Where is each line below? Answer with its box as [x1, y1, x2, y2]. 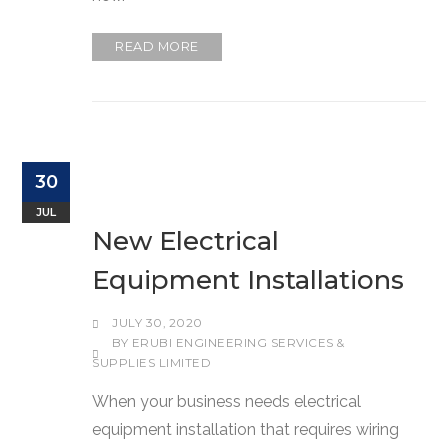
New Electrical [92, 224, 280, 257]
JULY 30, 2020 [112, 315, 203, 330]
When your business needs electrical [92, 391, 362, 411]
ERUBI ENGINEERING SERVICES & [131, 335, 345, 350]
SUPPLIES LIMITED [92, 355, 212, 370]
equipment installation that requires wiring [92, 419, 400, 439]
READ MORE [115, 38, 199, 54]
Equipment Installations [92, 263, 405, 296]
